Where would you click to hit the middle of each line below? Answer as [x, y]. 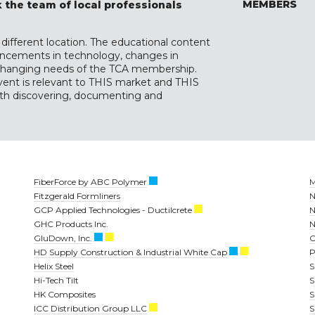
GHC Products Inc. [71, 224]
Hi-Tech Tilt [56, 280]
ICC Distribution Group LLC [90, 308]
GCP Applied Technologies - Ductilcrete [114, 210]
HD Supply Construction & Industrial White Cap [130, 252]
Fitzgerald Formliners [77, 195]
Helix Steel [54, 266]
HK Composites [65, 294]
